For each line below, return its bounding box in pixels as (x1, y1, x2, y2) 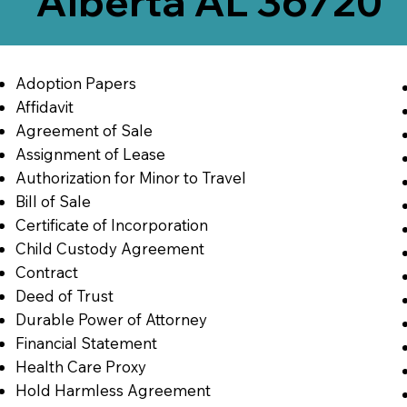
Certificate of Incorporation (15, 214, 208, 234)
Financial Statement (15, 333, 157, 352)
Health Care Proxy (15, 356, 146, 376)
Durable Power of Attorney (15, 309, 207, 329)
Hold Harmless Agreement (15, 380, 211, 400)
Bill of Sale (15, 191, 91, 211)
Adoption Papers (15, 73, 136, 93)
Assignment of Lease (15, 144, 165, 164)
